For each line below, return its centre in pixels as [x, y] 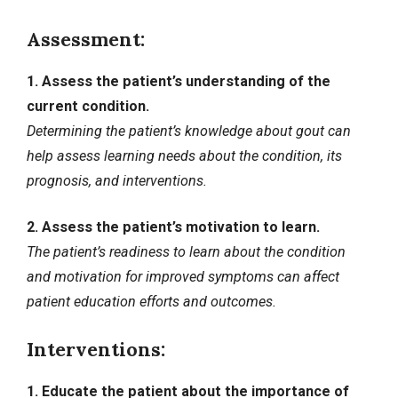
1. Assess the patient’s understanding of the [179, 82]
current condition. [88, 107]
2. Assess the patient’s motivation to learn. [173, 227]
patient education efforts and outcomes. [151, 302]
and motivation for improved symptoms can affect [183, 277]
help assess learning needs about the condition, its [184, 156]
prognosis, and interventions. [117, 181]
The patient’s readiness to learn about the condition [186, 252]
